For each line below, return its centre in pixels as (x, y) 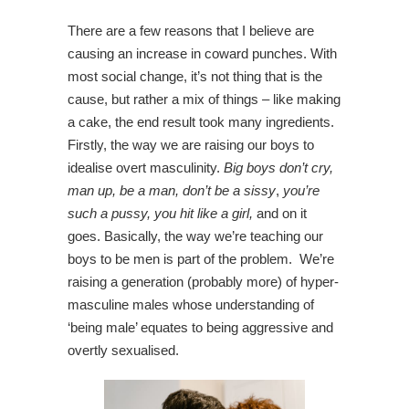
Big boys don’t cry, (278, 167)
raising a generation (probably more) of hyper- (203, 281)
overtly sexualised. (125, 350)
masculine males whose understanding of (191, 304)
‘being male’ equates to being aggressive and (200, 327)
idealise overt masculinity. (146, 167)
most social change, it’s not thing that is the (195, 76)
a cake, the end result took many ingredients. (201, 121)
